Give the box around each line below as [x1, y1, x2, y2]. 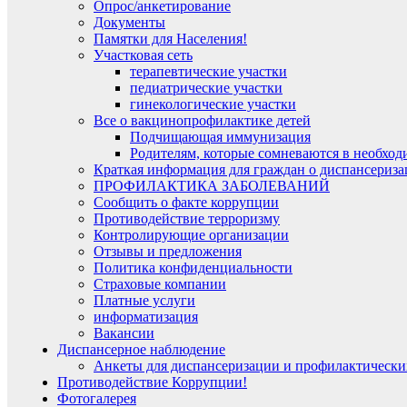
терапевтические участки [130, 64, 287, 80]
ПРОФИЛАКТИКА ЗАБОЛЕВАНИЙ [94, 178, 330, 194]
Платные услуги [94, 293, 195, 309]
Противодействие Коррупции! [57, 374, 247, 391]
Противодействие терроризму [94, 211, 280, 227]
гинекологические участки [130, 96, 296, 113]
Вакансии [94, 325, 154, 342]
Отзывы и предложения [94, 243, 242, 260]
